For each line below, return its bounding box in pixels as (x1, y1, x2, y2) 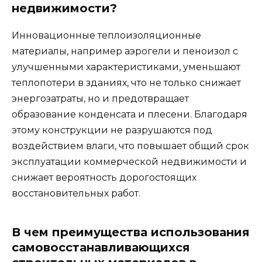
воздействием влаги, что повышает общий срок (12, 140, 249, 151)
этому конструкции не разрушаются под (12, 124, 212, 136)
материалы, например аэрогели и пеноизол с (12, 45, 238, 57)
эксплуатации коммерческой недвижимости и (12, 156, 247, 167)
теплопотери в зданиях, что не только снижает (12, 77, 241, 88)
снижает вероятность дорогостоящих (12, 171, 196, 183)
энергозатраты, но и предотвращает (12, 92, 189, 104)
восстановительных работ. (12, 187, 140, 199)
